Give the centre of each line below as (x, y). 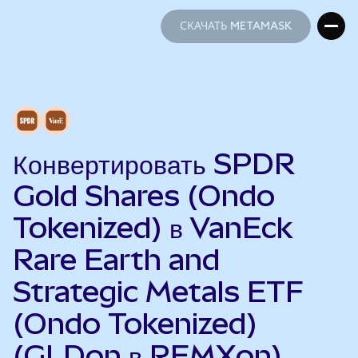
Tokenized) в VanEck (153, 228)
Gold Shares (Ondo (144, 196)
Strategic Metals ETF (158, 292)
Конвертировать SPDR (154, 164)
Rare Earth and (116, 260)
